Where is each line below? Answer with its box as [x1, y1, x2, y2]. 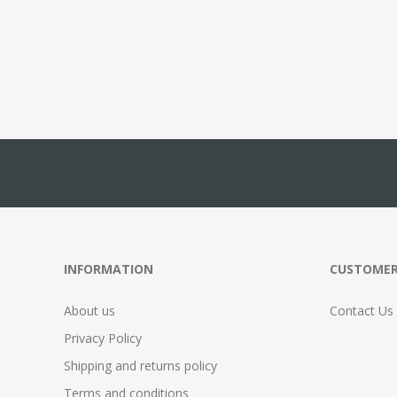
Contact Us [330, 302, 393, 320]
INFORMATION [64, 261, 153, 278]
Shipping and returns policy [64, 357, 217, 375]
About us [64, 302, 115, 320]
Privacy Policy [64, 330, 142, 347]
